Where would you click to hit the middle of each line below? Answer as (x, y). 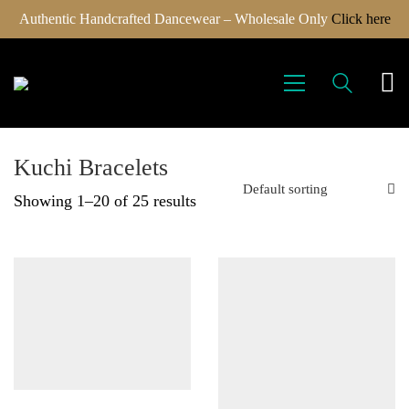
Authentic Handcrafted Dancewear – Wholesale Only (175, 19)
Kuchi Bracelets (91, 168)
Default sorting (285, 189)
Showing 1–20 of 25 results (105, 201)
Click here (361, 19)
